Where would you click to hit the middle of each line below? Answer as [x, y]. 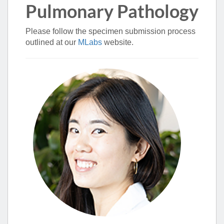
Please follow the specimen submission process [110, 31]
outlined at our [52, 42]
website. [118, 42]
